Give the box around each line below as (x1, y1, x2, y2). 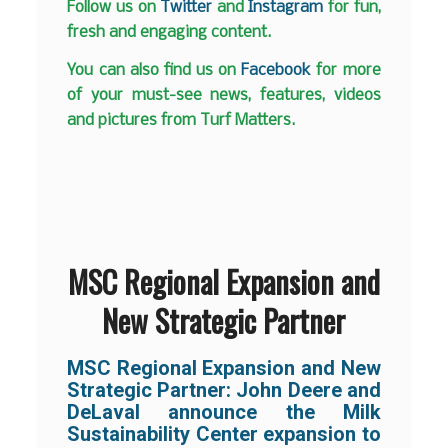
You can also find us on (67, 61, 242, 79)
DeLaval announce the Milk (67, 399, 381, 424)
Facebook (241, 61, 312, 79)
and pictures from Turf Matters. (67, 111, 296, 129)
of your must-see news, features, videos (67, 86, 381, 104)
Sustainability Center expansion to (67, 421, 381, 446)
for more (311, 61, 381, 79)
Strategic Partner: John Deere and (67, 377, 381, 402)
